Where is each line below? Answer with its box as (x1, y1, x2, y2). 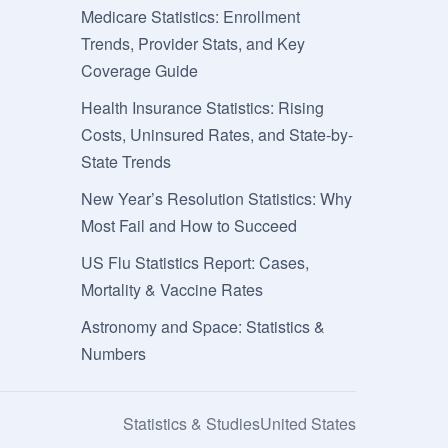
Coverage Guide (81, 58, 199, 82)
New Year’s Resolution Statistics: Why (81, 186, 353, 210)
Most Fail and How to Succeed (81, 213, 298, 237)
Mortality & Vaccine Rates (81, 277, 264, 301)
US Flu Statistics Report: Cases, (81, 250, 310, 274)
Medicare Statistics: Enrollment (81, 4, 301, 28)
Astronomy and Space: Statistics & (81, 314, 326, 338)
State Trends (81, 149, 172, 173)
